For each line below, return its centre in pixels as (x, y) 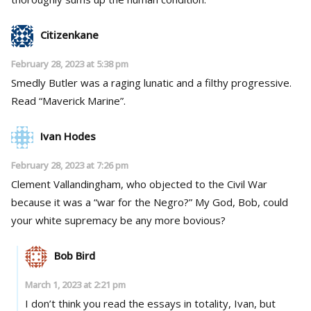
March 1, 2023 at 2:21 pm (75, 284)
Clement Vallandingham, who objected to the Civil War (139, 184)
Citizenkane (69, 34)
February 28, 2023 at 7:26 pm (70, 165)
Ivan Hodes (68, 136)
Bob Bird (74, 255)
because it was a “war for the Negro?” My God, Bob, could (103, 202)
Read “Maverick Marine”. (68, 100)
